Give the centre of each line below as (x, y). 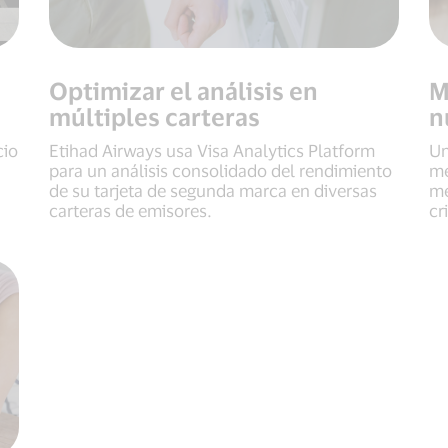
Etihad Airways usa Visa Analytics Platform (212, 149)
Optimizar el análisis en (183, 90)
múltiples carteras (154, 116)
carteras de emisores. (130, 209)
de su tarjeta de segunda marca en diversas (213, 189)
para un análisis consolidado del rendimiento (220, 169)
